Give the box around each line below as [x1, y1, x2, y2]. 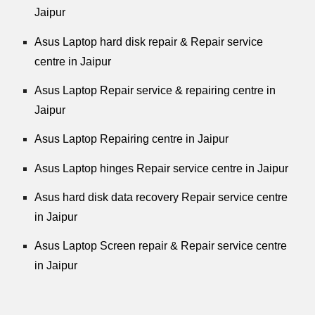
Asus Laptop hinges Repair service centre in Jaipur [34, 162, 289, 174]
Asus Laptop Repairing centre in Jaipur [34, 133, 229, 146]
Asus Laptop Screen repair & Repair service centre [34, 240, 288, 252]
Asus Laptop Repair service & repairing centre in [34, 84, 276, 96]
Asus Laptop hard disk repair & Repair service [34, 35, 264, 48]
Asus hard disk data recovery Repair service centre [34, 191, 288, 203]
